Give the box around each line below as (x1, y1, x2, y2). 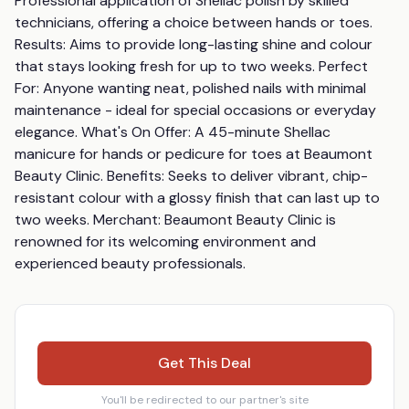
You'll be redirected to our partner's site (100, 393, 309, 407)
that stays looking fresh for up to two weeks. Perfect (15, 57, 368, 76)
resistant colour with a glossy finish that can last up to (15, 188, 380, 207)
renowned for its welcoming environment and (15, 232, 316, 251)
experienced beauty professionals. (15, 254, 246, 273)
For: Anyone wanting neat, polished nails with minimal (15, 79, 366, 98)
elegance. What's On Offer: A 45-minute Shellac (15, 122, 330, 142)
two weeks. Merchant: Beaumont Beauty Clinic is (15, 210, 336, 229)
